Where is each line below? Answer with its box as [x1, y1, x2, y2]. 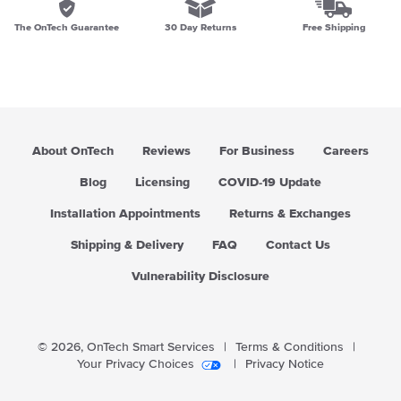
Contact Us [266, 239, 330, 252]
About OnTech [32, 145, 114, 158]
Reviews [142, 145, 191, 158]
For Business [219, 145, 294, 158]
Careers [323, 145, 369, 158]
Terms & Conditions [235, 341, 344, 354]
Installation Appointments [50, 208, 200, 220]
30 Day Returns [164, 22, 236, 32]
